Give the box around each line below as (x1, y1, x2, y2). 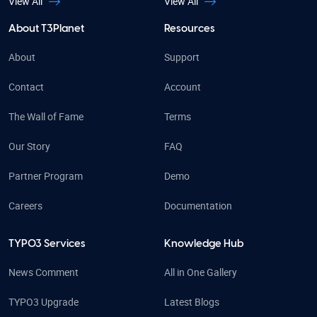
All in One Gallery (164, 265, 237, 279)
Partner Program (8, 169, 83, 183)
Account (164, 80, 201, 94)
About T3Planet (8, 23, 84, 35)
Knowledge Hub (164, 238, 243, 250)
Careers (8, 199, 42, 213)
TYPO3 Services (8, 238, 86, 250)
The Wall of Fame (8, 110, 83, 124)
